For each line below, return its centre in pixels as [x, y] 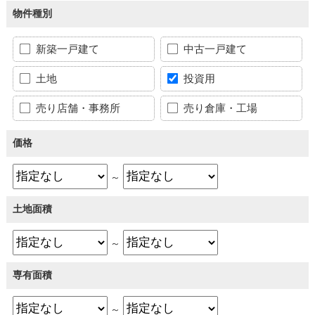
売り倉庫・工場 [219, 108]
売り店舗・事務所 [76, 108]
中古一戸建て [214, 49]
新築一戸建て [66, 49]
